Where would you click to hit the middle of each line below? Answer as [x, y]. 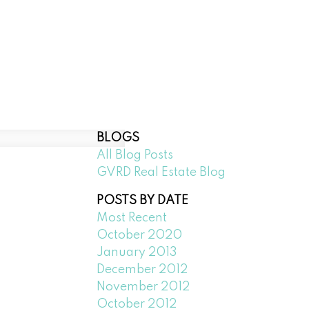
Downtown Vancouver [84, 45]
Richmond [197, 45]
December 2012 [142, 269]
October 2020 [140, 235]
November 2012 [143, 287]
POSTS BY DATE [143, 200]
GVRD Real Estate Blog [161, 172]
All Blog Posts [135, 155]
